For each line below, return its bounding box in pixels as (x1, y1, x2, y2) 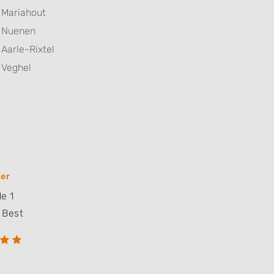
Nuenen (1, 25, 35, 37)
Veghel (1, 62, 31, 74)
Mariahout (1, 7, 46, 19)
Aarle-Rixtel (1, 43, 54, 56)
